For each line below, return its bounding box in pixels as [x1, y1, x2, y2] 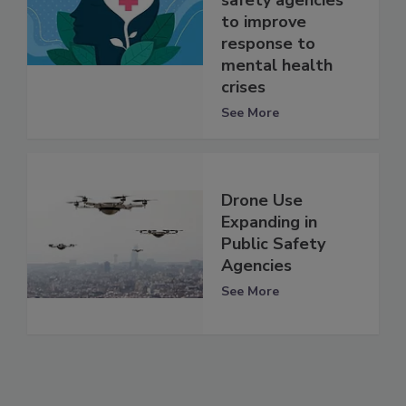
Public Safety [221, 232, 325, 255]
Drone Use [221, 188, 303, 211]
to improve [221, 11, 306, 34]
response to [221, 33, 315, 55]
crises [221, 76, 266, 99]
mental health [221, 54, 333, 77]
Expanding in [221, 210, 317, 233]
